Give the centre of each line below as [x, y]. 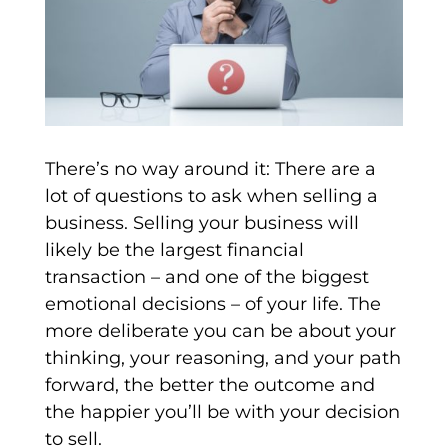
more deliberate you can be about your [220, 331]
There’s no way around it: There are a [210, 169]
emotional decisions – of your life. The [212, 304]
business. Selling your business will [201, 223]
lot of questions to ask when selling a [211, 196]
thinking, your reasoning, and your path [222, 358]
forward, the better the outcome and [209, 385]
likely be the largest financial [174, 250]
